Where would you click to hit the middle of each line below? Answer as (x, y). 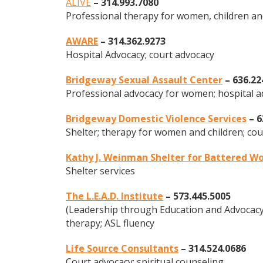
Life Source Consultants (122, 248)
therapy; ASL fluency (110, 223)
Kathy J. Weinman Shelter (125, 157)
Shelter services (100, 171)
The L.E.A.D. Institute (114, 196)
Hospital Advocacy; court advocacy (140, 54)
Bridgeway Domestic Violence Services (156, 118)
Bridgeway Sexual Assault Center (144, 80)
